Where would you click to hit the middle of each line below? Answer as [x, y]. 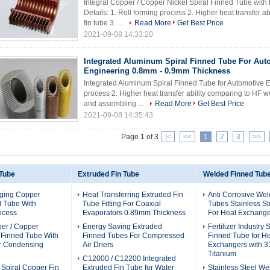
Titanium [222, 254]
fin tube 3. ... [104, 23]
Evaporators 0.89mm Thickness [134, 213]
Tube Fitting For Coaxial [122, 204]
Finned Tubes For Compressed [133, 236]
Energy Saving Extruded [122, 227]
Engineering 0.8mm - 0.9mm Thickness [157, 71]
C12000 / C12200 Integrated [129, 259]
